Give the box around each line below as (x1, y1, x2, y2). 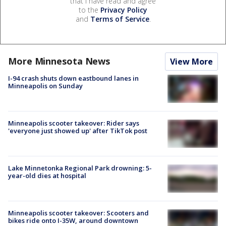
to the (79, 5, 100, 15)
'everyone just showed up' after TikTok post (8, 126, 147, 135)
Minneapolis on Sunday (8, 81, 83, 90)
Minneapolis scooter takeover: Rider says (8, 118, 139, 128)
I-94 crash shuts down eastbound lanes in (8, 73, 139, 83)
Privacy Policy (100, 5, 147, 15)
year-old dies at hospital (8, 171, 86, 181)
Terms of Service (90, 14, 149, 24)
